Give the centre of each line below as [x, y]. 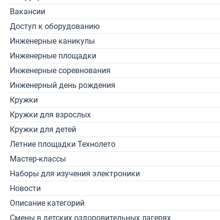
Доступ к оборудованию [55, 26]
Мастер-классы [38, 159]
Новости [25, 188]
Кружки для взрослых [50, 115]
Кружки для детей [43, 129]
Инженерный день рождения [63, 85]
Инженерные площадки [53, 56]
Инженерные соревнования [60, 70]
